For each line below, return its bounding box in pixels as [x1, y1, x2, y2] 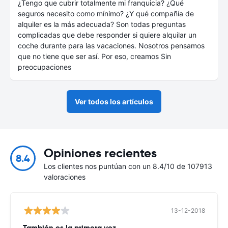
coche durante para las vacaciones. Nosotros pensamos [18, 41, 205, 50]
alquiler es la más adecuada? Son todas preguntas [18, 19, 186, 28]
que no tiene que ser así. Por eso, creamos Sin [18, 51, 171, 61]
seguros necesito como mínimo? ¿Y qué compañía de [18, 9, 194, 18]
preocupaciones [18, 62, 71, 71]
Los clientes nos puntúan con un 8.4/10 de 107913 [44, 161, 212, 170]
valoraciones [44, 172, 85, 181]
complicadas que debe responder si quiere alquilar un [18, 30, 196, 39]
